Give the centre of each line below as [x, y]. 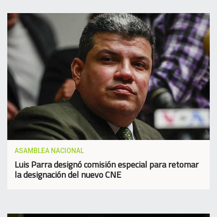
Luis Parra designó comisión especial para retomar [107, 164]
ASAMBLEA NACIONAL [49, 150]
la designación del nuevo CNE [68, 174]
